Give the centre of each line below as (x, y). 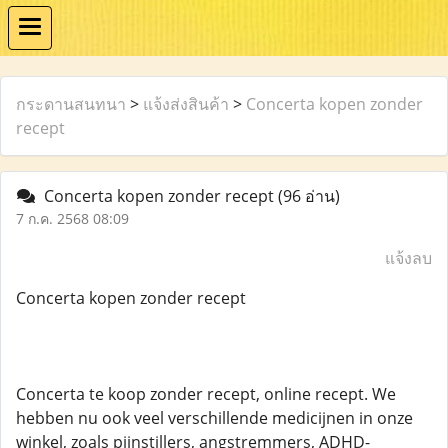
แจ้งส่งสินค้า (186, 104)
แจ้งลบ (408, 258)
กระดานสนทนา (71, 104)
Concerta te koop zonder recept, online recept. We (206, 394)
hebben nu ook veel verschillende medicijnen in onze (214, 418)
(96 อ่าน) (309, 196)
